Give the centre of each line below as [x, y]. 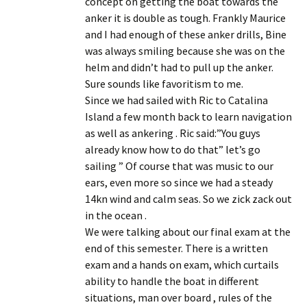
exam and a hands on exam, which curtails [182, 264]
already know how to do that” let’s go [173, 149]
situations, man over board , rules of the [179, 297]
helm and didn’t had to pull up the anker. [179, 67]
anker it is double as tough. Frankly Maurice [185, 17]
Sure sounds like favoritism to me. [164, 83]
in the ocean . [116, 215]
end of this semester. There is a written [176, 248]
